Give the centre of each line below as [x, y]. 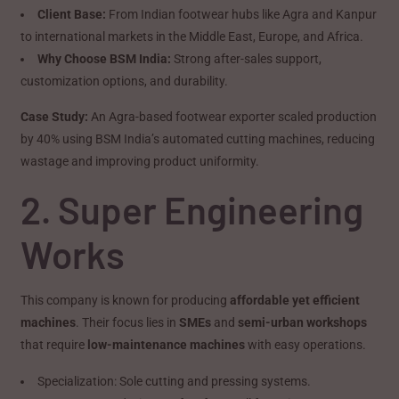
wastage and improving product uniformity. [140, 161]
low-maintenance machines [167, 344]
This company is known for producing [126, 300]
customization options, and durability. [125, 81]
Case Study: [55, 116]
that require [54, 344]
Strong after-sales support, [247, 58]
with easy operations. [306, 344]
